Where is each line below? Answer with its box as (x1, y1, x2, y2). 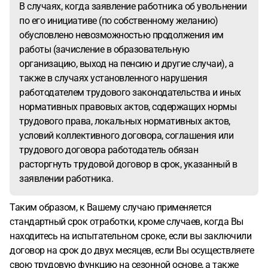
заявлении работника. (19, 173, 113, 184)
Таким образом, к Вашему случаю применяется (10, 202, 211, 213)
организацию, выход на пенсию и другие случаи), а (19, 58, 233, 69)
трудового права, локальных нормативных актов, (19, 115, 230, 127)
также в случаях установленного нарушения (19, 72, 207, 84)
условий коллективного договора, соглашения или (19, 130, 233, 141)
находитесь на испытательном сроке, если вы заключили (10, 230, 251, 242)
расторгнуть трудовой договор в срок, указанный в (19, 159, 237, 170)
